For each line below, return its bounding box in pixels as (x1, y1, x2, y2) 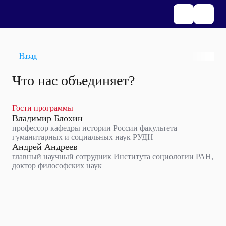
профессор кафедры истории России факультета (12, 124, 177, 132)
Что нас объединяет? (12, 73, 135, 88)
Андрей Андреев (12, 142, 78, 152)
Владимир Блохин (12, 113, 83, 123)
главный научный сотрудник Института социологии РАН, (12, 152, 213, 161)
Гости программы (12, 104, 73, 112)
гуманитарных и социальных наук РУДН (12, 133, 153, 141)
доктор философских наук (12, 161, 102, 170)
